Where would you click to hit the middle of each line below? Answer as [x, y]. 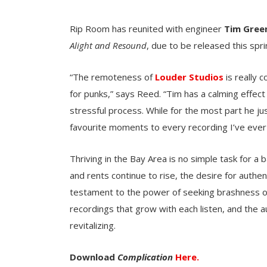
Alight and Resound [108, 45]
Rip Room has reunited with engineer [147, 28]
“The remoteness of [112, 77]
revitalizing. [93, 225]
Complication [145, 257]
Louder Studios [189, 77]
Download [94, 257]
